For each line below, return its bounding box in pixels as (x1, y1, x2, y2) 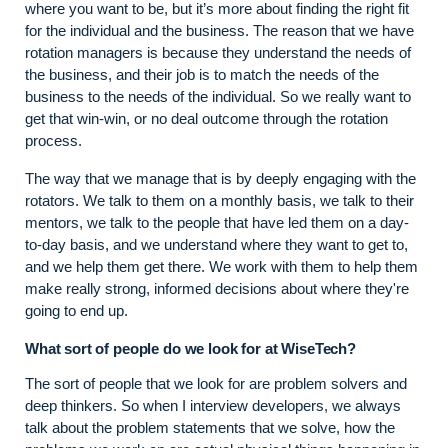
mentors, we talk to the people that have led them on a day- (25, 213, 409, 231)
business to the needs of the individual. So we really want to (25, 87, 411, 105)
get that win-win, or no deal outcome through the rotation (25, 109, 388, 127)
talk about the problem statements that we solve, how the (25, 418, 395, 436)
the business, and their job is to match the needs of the (25, 65, 379, 83)
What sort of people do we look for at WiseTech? (25, 339, 356, 357)
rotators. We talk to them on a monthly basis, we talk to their (25, 191, 414, 209)
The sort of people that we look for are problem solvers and (25, 374, 407, 392)
